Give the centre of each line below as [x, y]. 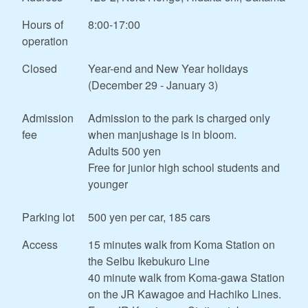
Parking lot [48, 217]
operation [45, 41]
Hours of [43, 24]
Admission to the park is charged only [179, 118]
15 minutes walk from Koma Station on [181, 244]
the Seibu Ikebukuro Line [149, 261]
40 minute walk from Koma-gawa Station [186, 277]
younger [108, 184]
